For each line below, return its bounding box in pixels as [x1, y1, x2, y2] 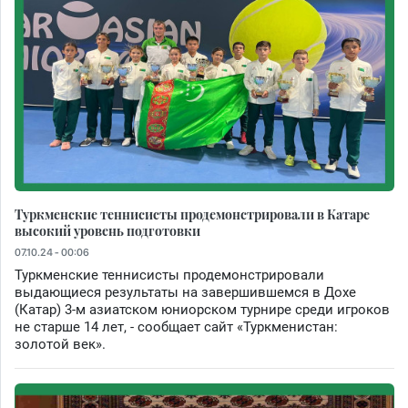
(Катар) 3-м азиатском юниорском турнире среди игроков [15, 301, 390, 318]
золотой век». [15, 335, 106, 352]
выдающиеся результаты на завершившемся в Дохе [15, 283, 356, 301]
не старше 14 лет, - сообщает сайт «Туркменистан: [15, 318, 338, 335]
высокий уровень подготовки [15, 220, 200, 240]
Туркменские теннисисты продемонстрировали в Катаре [15, 204, 370, 223]
